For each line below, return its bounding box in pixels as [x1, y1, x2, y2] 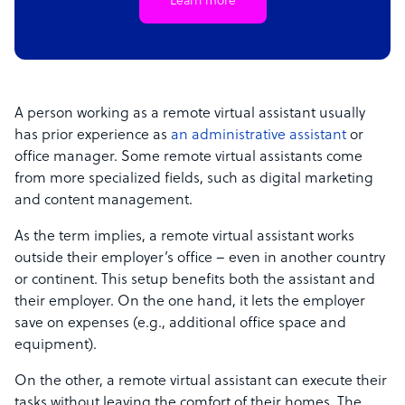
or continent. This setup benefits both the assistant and [14, 272, 375, 289]
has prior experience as [14, 127, 171, 145]
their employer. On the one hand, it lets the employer [14, 294, 365, 311]
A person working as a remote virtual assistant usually [14, 106, 365, 123]
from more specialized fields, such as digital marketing [14, 171, 373, 188]
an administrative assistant [171, 127, 346, 145]
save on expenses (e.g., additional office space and [14, 316, 346, 333]
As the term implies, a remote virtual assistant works [14, 229, 354, 246]
